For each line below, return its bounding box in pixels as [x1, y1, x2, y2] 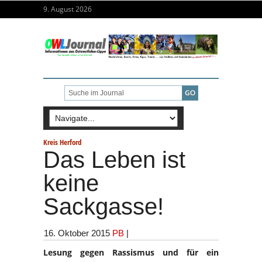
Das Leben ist [43, 146, 185, 173]
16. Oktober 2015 [44, 227, 110, 238]
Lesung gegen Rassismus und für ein [43, 246, 219, 258]
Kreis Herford [43, 136, 81, 147]
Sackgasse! [43, 193, 164, 219]
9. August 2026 [43, 4, 92, 14]
